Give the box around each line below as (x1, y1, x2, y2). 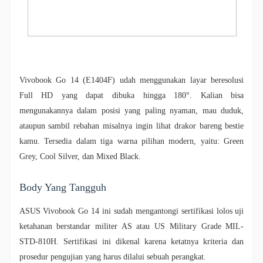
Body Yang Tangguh (19, 181, 106, 194)
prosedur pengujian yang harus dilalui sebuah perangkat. (19, 252, 208, 262)
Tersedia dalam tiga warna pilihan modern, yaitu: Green (44, 137, 244, 146)
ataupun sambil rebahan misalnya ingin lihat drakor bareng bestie (19, 122, 244, 131)
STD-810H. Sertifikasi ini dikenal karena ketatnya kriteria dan (19, 237, 244, 247)
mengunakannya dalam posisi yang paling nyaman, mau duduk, (19, 106, 244, 116)
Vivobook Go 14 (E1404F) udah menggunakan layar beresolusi (19, 76, 244, 85)
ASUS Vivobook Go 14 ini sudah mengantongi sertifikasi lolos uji (19, 207, 244, 216)
